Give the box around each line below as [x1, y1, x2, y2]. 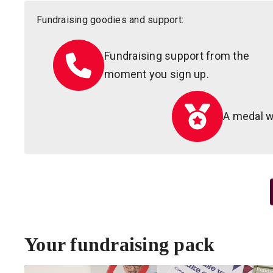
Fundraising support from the [104, 49, 249, 62]
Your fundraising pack [24, 233, 215, 255]
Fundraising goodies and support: [37, 14, 183, 26]
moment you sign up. [104, 68, 209, 80]
